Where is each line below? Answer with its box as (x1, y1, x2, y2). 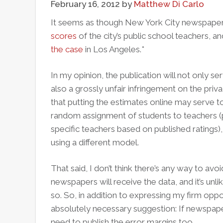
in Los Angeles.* (83, 44, 144, 54)
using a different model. (51, 137, 139, 147)
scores (51, 31, 77, 41)
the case (51, 44, 83, 54)
